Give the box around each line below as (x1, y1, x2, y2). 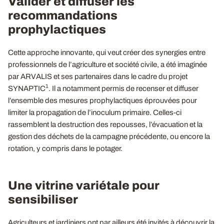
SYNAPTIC (8, 84, 45, 92)
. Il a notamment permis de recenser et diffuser (48, 84, 198, 92)
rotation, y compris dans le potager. (8, 144, 122, 152)
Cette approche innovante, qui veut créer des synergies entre (8, 48, 205, 56)
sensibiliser (8, 192, 78, 206)
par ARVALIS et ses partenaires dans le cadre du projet (8, 72, 187, 80)
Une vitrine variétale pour (8, 178, 159, 192)
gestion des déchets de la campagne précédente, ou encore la (8, 132, 210, 140)
